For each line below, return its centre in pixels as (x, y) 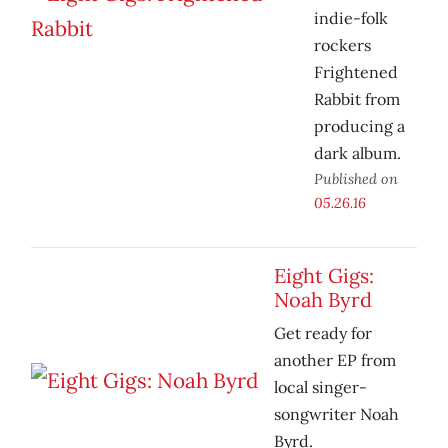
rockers (342, 45)
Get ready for (323, 333)
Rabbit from (357, 99)
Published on (356, 179)
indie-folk (351, 18)
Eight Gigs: (324, 276)
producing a (359, 126)
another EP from (335, 360)
